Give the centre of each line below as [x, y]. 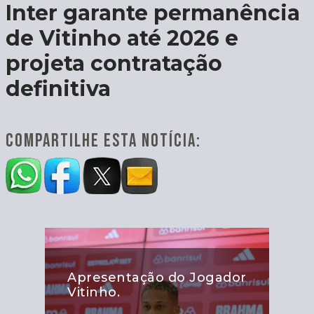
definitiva [58, 88]
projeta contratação [114, 63]
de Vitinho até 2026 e [122, 38]
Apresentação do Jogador [157, 278]
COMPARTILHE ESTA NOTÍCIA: [103, 141]
